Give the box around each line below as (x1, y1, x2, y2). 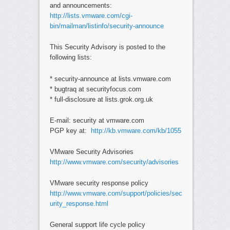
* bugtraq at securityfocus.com (49, 85, 141, 93)
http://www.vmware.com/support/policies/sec (49, 189, 182, 197)
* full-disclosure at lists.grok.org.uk (49, 95, 153, 103)
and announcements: (49, 2, 112, 10)
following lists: (49, 53, 92, 62)
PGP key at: (49, 126, 91, 135)
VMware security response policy (49, 179, 148, 187)
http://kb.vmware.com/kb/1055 (90, 126, 181, 135)
